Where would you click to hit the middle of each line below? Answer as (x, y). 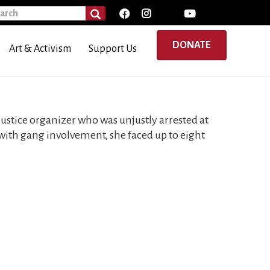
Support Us (113, 49)
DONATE (192, 45)
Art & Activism (40, 49)
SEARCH (107, 15)
